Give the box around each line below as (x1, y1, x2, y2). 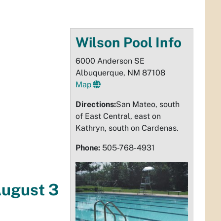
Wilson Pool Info (75, 34, 182, 50)
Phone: (75, 143, 100, 152)
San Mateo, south (116, 100, 180, 109)
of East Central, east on (75, 111, 161, 121)
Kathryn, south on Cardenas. (75, 123, 179, 133)
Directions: (75, 100, 116, 109)
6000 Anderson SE (75, 56, 145, 66)
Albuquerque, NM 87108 (75, 68, 165, 77)
